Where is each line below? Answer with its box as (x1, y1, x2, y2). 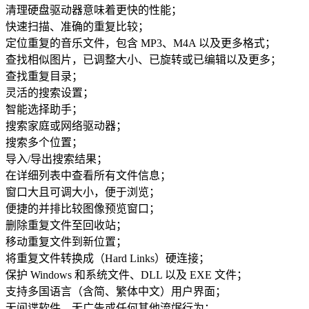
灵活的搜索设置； (6, 87, 94, 99)
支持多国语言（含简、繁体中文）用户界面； (6, 286, 226, 298)
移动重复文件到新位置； (6, 236, 127, 248)
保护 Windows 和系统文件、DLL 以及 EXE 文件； (6, 269, 248, 281)
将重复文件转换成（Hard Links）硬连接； (6, 252, 210, 265)
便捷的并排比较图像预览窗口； (6, 203, 160, 215)
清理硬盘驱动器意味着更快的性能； (6, 4, 182, 17)
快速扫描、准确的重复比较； (6, 21, 149, 33)
